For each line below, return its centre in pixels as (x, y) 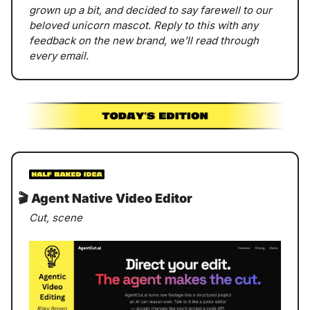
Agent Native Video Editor (110, 199)
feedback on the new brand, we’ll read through (144, 40)
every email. (60, 55)
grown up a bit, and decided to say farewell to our (151, 10)
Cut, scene (56, 218)
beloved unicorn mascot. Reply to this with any (144, 25)
